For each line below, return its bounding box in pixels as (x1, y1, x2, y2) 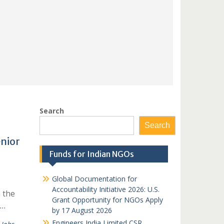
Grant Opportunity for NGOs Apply (51, 195, 163, 204)
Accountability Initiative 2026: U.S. (51, 184, 159, 194)
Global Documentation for (51, 174, 137, 183)
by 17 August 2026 (51, 205, 112, 215)
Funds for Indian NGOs (49, 149, 134, 159)
